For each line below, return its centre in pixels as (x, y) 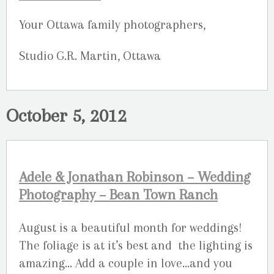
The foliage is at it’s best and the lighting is (136, 245)
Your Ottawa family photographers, (112, 25)
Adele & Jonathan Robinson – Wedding (135, 177)
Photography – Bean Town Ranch (118, 195)
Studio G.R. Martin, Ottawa (90, 56)
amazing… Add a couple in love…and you (126, 263)
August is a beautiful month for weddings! (131, 228)
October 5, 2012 (66, 115)
